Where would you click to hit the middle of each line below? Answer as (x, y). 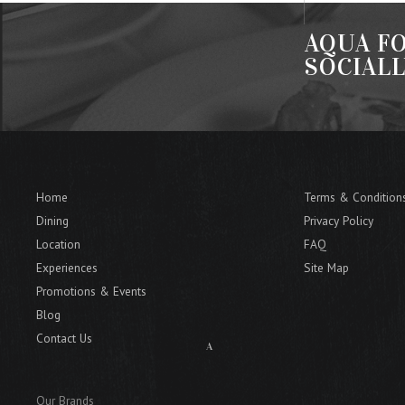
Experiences (67, 268)
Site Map (326, 268)
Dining (53, 221)
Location (59, 245)
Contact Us (65, 338)
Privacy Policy (339, 221)
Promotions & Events (92, 292)
